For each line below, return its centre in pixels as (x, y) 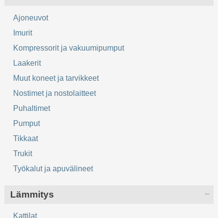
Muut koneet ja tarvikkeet (56, 78)
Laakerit (27, 63)
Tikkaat (26, 138)
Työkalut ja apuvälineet (53, 168)
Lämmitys (32, 194)
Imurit (23, 33)
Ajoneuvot (31, 18)
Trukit (23, 153)
